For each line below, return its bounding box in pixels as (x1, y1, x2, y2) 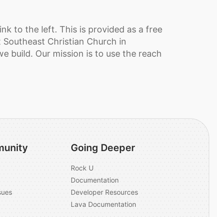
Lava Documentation (71, 200, 136, 209)
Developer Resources (71, 188, 138, 197)
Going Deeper (71, 142, 135, 154)
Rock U (71, 164, 93, 172)
